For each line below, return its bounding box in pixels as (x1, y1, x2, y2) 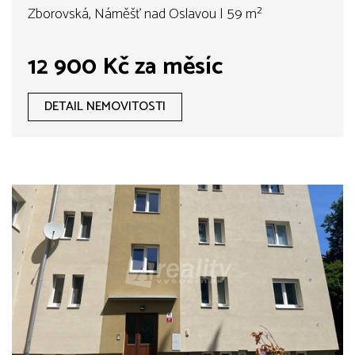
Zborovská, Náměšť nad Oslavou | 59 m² (28, 2, 262, 27)
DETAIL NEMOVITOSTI (44, 96, 166, 118)
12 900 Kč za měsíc (28, 48, 223, 87)
